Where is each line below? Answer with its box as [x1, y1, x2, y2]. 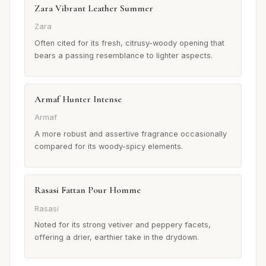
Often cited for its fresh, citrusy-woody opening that [34, 39, 224, 48]
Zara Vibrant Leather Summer [34, 2, 153, 14]
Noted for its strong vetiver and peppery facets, [34, 220, 211, 230]
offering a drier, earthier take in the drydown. [34, 233, 199, 242]
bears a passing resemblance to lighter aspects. [34, 51, 213, 61]
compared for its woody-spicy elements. [34, 142, 183, 151]
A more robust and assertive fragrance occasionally [34, 129, 227, 139]
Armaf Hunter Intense [34, 93, 122, 106]
